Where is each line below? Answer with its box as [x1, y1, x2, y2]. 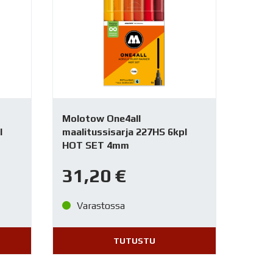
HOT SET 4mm [62, 139, 129, 151]
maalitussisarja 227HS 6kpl [62, 126, 187, 138]
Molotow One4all [62, 112, 141, 124]
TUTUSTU [113, 236, 155, 246]
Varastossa [76, 200, 125, 212]
